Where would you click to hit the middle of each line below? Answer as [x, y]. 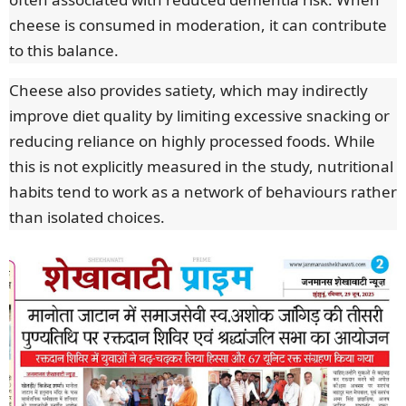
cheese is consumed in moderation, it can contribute [198, 25]
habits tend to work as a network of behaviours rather [203, 192]
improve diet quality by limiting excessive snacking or [199, 116]
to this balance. [64, 51]
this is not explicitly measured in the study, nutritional [201, 167]
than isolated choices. [87, 217]
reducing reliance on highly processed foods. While [192, 141]
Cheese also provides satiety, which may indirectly [188, 91]
